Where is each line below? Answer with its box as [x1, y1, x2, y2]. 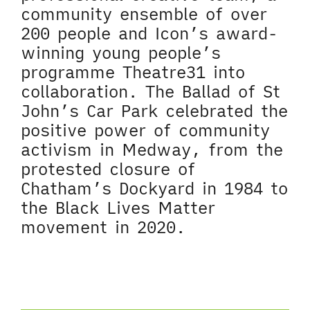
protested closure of [21, 158, 195, 180]
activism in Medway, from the [21, 138, 283, 161]
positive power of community [21, 119, 270, 141]
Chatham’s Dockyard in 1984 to [21, 177, 288, 199]
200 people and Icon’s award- [21, 22, 277, 44]
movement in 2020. [21, 216, 185, 238]
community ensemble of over [21, 3, 267, 25]
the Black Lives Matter [21, 197, 215, 219]
